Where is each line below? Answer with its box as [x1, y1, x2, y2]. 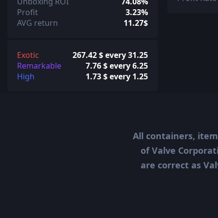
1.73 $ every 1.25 [86, 71, 148, 82]
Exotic [17, 49, 39, 60]
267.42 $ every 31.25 [73, 49, 148, 60]
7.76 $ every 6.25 [86, 60, 148, 71]
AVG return [17, 17, 58, 28]
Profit [17, 6, 38, 18]
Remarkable [17, 60, 61, 71]
